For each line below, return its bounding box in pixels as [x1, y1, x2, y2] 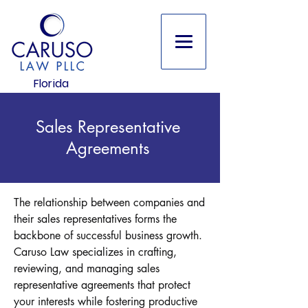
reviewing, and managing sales [14, 261, 159, 276]
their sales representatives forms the [14, 212, 177, 226]
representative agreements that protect [14, 278, 190, 292]
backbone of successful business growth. [14, 228, 202, 243]
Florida [33, 76, 69, 91]
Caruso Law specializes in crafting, [14, 245, 177, 259]
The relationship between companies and [14, 195, 205, 210]
